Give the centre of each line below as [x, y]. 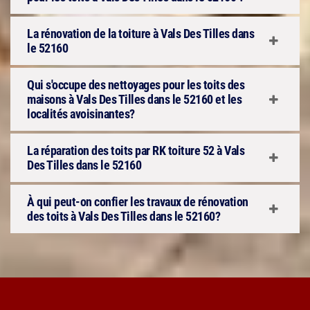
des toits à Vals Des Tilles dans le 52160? [124, 216]
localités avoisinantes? [81, 114]
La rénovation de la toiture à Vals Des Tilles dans [140, 34]
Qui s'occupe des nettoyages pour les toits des [136, 85]
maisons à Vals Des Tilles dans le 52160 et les [134, 99]
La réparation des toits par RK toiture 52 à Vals [136, 151]
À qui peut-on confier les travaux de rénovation [138, 202]
